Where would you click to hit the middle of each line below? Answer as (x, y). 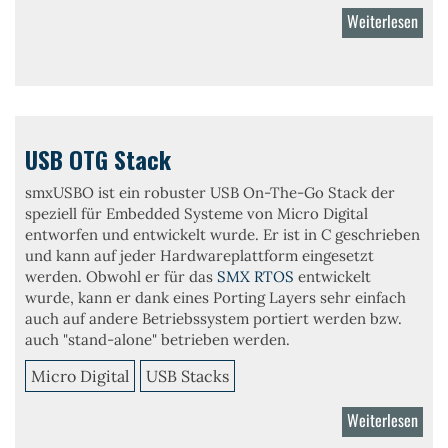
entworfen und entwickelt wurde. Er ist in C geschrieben (222, 234)
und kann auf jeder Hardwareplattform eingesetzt (199, 255)
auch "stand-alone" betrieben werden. (157, 339)
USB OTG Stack (98, 159)
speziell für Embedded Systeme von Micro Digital (196, 213)
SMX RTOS (255, 276)
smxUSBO (61, 192)
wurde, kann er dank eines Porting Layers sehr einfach (215, 297)
